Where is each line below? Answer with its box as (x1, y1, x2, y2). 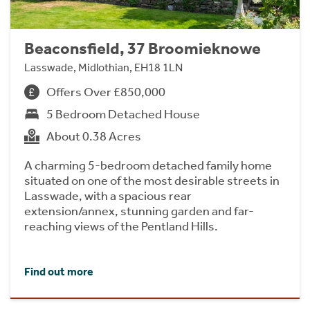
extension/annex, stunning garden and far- (24, 203, 254, 219)
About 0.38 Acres (46, 128, 141, 144)
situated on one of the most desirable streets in (24, 172, 280, 188)
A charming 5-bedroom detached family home (24, 157, 272, 173)
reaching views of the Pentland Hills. (24, 218, 218, 234)
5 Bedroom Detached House (46, 106, 200, 122)
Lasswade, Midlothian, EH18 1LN (24, 60, 183, 74)
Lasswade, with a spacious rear (24, 188, 192, 203)
